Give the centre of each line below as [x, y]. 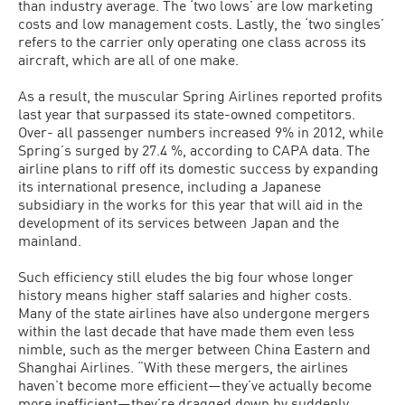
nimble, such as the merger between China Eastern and [194, 349]
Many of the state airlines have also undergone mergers [194, 313]
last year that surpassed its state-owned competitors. [187, 114]
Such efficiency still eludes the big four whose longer [186, 277]
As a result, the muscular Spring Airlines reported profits [200, 96]
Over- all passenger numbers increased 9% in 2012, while [201, 132]
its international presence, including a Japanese [170, 186]
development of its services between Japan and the [179, 222]
